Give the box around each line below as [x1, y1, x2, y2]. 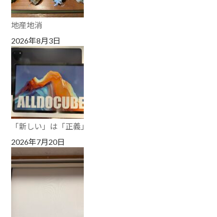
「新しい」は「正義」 [11, 121, 89, 131]
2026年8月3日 [11, 35, 61, 45]
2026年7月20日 [11, 137, 65, 146]
